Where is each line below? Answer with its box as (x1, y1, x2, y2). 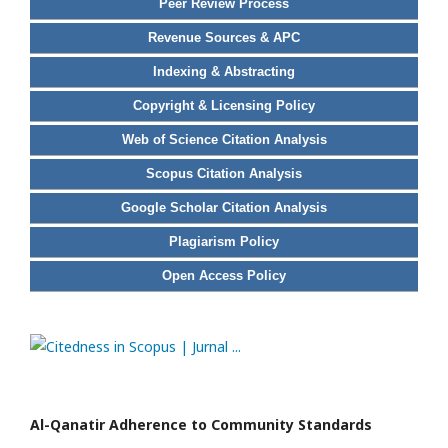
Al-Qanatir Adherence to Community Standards (30, 415, 372, 434)
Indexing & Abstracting (153, 64, 295, 79)
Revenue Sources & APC (148, 30, 300, 45)
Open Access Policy (162, 268, 286, 283)
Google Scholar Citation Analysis (121, 200, 327, 215)
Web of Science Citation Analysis (121, 132, 327, 147)
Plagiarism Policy (169, 234, 279, 249)
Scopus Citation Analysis (146, 166, 302, 181)
